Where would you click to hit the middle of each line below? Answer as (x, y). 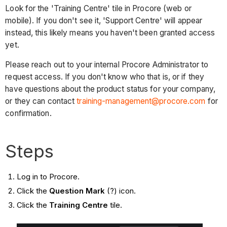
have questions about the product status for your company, (110, 89)
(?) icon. (121, 191)
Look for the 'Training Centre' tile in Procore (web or (98, 8)
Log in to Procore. (49, 177)
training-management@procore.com (141, 101)
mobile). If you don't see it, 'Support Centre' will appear (104, 20)
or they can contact (41, 101)
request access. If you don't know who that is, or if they (105, 77)
